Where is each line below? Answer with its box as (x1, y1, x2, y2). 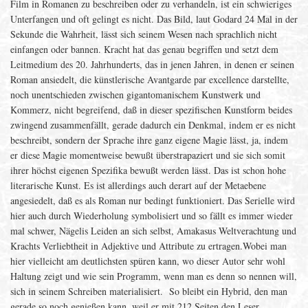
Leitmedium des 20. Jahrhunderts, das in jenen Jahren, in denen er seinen (10, 58, 294, 71)
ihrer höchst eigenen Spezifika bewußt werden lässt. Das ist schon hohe (10, 164, 286, 177)
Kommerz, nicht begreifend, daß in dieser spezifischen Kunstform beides (10, 103, 292, 116)
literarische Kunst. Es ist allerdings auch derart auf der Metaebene (10, 179, 266, 192)
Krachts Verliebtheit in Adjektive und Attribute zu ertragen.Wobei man (10, 239, 287, 252)
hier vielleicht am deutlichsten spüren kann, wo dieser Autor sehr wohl (10, 254, 285, 267)
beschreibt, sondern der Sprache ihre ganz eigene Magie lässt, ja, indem (10, 133, 288, 146)
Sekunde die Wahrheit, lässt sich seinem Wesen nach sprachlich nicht (10, 27, 277, 41)
